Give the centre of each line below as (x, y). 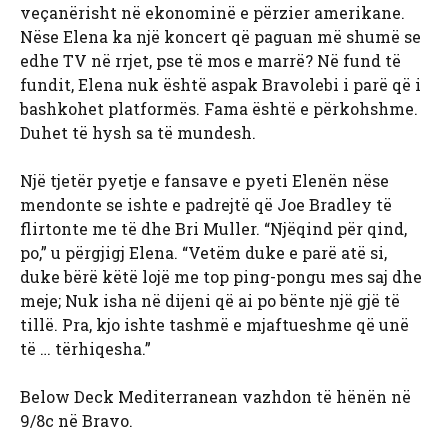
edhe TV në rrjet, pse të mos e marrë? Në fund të (210, 61)
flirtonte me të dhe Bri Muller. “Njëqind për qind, (213, 229)
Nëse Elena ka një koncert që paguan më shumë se (220, 37)
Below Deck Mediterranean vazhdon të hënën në (215, 397)
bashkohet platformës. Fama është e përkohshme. (219, 109)
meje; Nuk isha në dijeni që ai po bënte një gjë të (210, 301)
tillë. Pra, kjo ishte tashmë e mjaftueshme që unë (214, 325)
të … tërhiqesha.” (85, 349)
